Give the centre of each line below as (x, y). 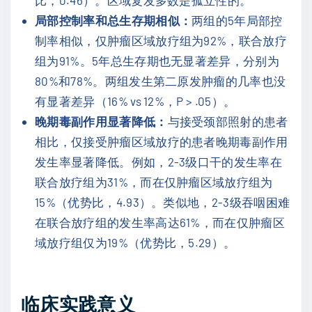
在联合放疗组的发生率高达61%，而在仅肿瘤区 (160, 223)
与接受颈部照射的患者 (228, 122)
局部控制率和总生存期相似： (114, 21)
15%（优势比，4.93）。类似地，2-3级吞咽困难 (163, 202)
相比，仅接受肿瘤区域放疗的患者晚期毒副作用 (162, 142)
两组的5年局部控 (237, 21)
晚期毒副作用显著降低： (101, 122)
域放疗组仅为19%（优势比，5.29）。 (135, 243)
